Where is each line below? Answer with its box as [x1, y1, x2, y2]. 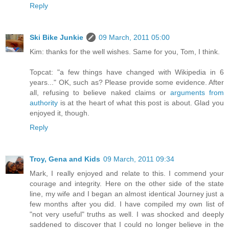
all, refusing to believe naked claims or [30, 88, 170, 97]
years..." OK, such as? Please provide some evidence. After [30, 78, 224, 86]
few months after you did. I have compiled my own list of [30, 199, 224, 208]
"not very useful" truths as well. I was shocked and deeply [30, 210, 224, 218]
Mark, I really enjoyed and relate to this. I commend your [30, 169, 224, 177]
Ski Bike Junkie [30, 33, 83, 41]
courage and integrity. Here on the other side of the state [30, 179, 224, 188]
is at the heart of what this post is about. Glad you [58, 98, 224, 107]
